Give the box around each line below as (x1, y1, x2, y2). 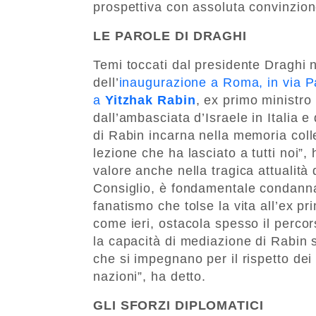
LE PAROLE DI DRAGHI (93, 28, 248, 43)
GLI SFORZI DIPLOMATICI (93, 298, 264, 312)
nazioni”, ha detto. (93, 269, 207, 284)
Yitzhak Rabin (104, 92, 196, 107)
